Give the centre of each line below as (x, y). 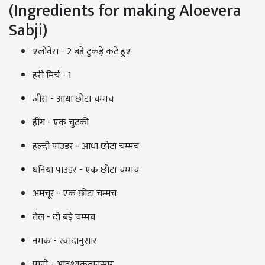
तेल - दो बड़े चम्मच (64, 217)
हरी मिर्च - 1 (52, 75)
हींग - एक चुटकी (61, 123)
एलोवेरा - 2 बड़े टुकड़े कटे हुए (82, 52)
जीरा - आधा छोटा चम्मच (73, 99)
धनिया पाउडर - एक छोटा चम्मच (86, 170)
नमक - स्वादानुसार (65, 241)
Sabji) (28, 30)
